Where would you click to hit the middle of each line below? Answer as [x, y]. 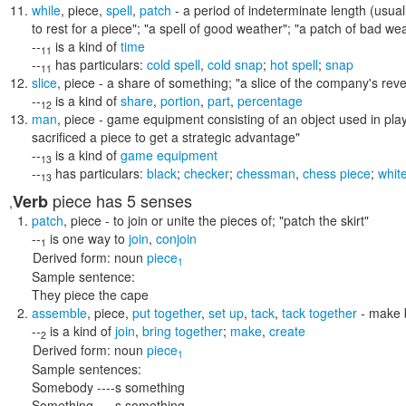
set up [226, 313]
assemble [59, 313]
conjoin [176, 238]
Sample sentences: [87, 369]
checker [207, 173]
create [287, 331]
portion [180, 101]
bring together [183, 331]
